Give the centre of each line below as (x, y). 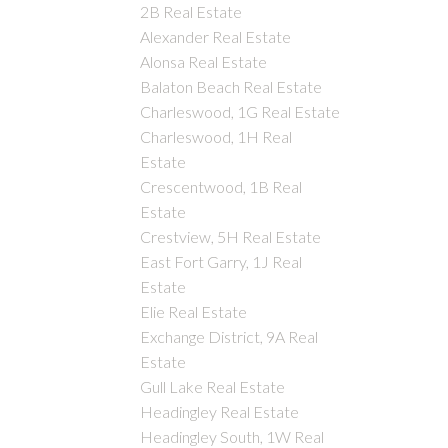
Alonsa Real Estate (204, 61)
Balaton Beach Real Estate (231, 86)
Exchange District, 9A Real (229, 336)
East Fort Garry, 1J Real (221, 261)
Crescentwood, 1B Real (221, 186)
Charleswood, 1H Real (216, 136)
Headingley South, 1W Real (232, 436)
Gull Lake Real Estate (213, 386)
